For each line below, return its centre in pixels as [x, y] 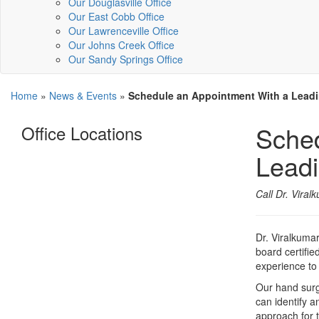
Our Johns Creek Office [121, 45]
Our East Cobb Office [116, 16]
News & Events [83, 95]
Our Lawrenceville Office [124, 31]
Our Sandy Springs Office [126, 59]
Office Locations [82, 133]
